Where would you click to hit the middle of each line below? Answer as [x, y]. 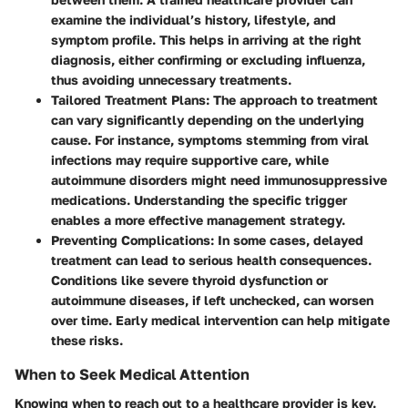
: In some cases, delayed [287, 240]
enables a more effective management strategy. [198, 219]
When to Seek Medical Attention [132, 374]
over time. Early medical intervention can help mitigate [220, 320]
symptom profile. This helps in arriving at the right [206, 39]
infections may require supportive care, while [190, 159]
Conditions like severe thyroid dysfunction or [189, 280]
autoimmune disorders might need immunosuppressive [219, 179]
